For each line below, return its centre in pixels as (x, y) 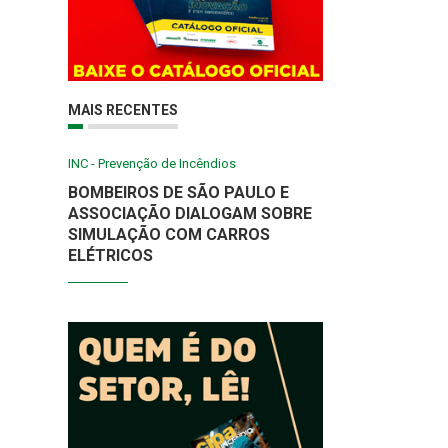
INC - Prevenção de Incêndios (152, 163)
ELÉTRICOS (115, 255)
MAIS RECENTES (123, 109)
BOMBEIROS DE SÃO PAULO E (179, 192)
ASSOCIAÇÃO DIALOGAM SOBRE (190, 213)
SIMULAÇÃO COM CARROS (169, 234)
